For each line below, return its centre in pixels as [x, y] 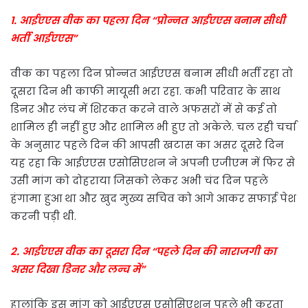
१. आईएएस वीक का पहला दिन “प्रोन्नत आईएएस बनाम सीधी [148, 20]
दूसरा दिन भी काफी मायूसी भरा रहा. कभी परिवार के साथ [145, 91]
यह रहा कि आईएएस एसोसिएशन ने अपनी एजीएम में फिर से [153, 163]
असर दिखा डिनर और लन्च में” [78, 269]
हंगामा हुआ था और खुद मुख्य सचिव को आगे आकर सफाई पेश [153, 198]
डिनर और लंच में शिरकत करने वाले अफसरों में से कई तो [144, 109]
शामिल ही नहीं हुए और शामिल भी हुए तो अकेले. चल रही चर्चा [153, 127]
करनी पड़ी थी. [43, 216]
